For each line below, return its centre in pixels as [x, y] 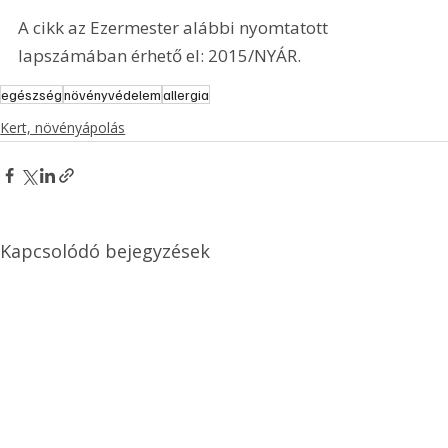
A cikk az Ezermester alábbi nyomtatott [175, 27]
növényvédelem [113, 95]
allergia [186, 95]
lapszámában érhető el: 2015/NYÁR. [160, 55]
